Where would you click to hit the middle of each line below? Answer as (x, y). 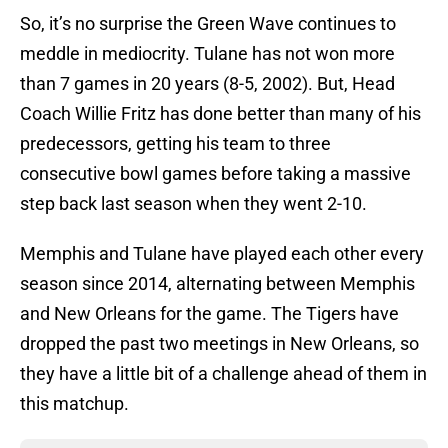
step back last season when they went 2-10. (193, 204)
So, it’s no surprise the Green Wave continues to (208, 24)
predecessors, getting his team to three (175, 144)
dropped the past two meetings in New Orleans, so (219, 344)
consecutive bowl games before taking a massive (215, 174)
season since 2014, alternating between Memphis (217, 284)
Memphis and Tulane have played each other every (222, 254)
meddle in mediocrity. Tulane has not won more (207, 54)
